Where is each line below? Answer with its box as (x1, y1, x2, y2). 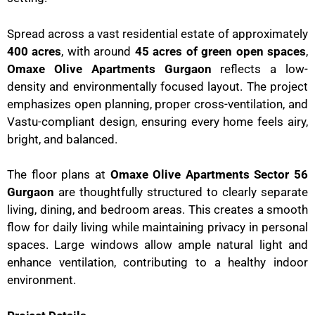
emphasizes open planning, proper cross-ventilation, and (7, 96, 308, 111)
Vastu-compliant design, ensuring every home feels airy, (7, 114, 308, 129)
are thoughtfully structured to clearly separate (54, 185, 308, 200)
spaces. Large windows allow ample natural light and (7, 238, 308, 252)
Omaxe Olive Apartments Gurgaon (7, 61, 212, 76)
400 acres (7, 44, 62, 58)
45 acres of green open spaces (134, 44, 307, 58)
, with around (61, 44, 135, 58)
